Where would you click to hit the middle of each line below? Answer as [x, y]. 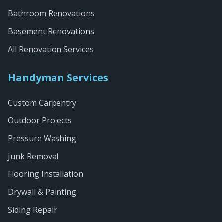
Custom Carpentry [42, 103]
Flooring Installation [46, 174]
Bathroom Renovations [51, 13]
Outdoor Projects [40, 120]
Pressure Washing [42, 138]
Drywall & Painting [42, 192]
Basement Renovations [51, 31]
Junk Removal [33, 156]
